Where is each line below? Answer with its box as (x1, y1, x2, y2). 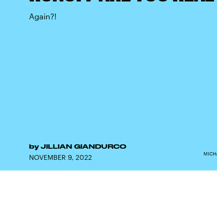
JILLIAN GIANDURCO (41, 143, 126, 150)
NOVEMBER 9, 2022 (29, 153, 92, 161)
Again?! (29, 12, 57, 21)
